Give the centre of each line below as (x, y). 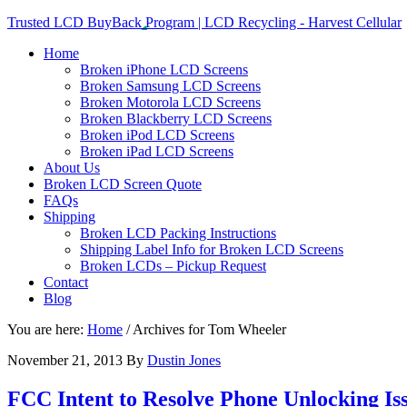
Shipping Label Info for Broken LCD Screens (212, 249)
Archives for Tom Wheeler (208, 329)
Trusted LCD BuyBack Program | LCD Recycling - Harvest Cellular (204, 22)
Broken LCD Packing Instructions (178, 233)
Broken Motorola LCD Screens (170, 102)
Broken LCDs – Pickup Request (173, 266)
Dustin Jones (184, 360)
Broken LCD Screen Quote (123, 184)
